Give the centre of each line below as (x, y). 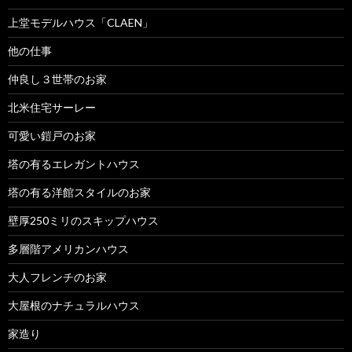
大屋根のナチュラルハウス (74, 305)
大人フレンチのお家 (57, 277)
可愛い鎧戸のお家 (52, 135)
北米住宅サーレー (52, 107)
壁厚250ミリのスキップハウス (83, 220)
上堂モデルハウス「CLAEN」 (81, 22)
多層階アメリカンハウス (68, 248)
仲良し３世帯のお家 (57, 79)
